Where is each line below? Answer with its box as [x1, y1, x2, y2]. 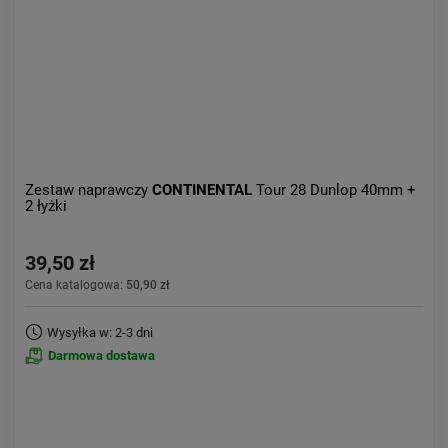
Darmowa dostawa [48, 348, 155, 363]
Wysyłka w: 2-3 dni [47, 325, 153, 340]
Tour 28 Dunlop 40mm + [256, 181, 416, 199]
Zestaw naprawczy [25, 181, 152, 199]
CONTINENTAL [152, 181, 256, 199]
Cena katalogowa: [25, 278, 126, 292]
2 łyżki [25, 197, 67, 215]
